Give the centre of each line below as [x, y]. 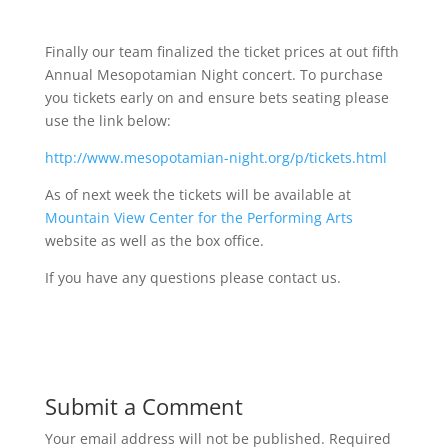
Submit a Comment [143, 406]
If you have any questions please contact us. [192, 277]
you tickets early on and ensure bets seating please [216, 97]
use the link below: [107, 120]
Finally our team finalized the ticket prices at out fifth [221, 51]
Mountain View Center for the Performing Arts [198, 217]
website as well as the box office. [154, 240]
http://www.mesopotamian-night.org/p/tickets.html [215, 157]
